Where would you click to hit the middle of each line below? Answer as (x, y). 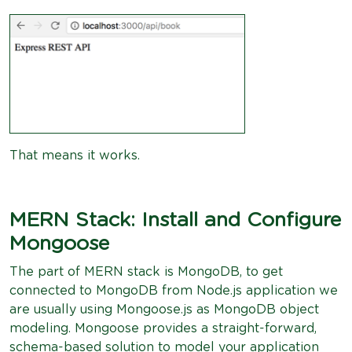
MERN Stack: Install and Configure (175, 220)
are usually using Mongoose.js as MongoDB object (164, 310)
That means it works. (75, 156)
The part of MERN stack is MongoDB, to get (146, 272)
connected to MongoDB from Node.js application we (174, 291)
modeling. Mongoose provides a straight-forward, (163, 328)
